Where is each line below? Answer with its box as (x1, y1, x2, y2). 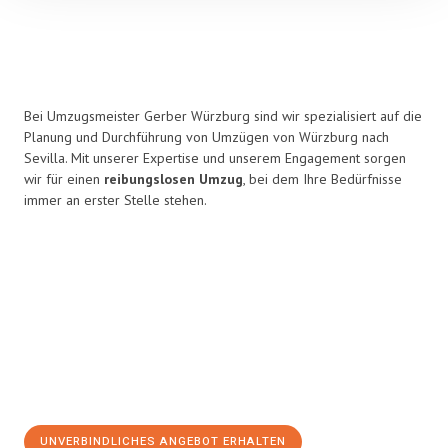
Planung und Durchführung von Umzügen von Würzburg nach (24, 128, 389, 146)
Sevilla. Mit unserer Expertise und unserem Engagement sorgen (24, 149, 406, 167)
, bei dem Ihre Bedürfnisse (243, 170, 402, 188)
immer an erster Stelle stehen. (24, 191, 207, 209)
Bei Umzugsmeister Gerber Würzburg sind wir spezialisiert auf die (24, 107, 422, 125)
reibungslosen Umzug (104, 170, 243, 188)
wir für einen (24, 170, 104, 188)
